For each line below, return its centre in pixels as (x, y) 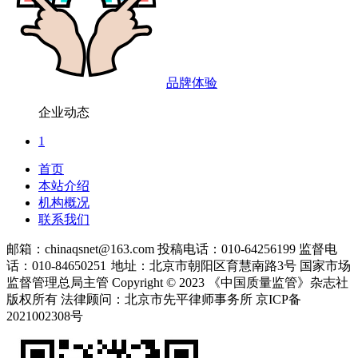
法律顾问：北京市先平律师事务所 (157, 299)
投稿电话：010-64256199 (227, 249)
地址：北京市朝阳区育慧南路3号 (205, 266)
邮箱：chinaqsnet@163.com (80, 249)
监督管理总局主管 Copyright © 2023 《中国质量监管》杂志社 (177, 282)
